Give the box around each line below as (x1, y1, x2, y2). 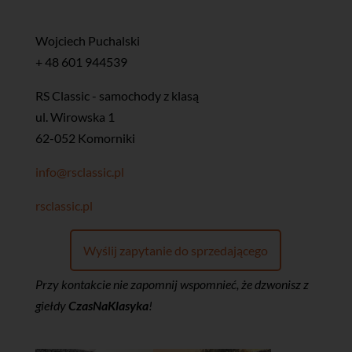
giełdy (35, 298, 68, 313)
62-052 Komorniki (35, 130, 135, 146)
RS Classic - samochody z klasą (35, 88, 199, 104)
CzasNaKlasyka (68, 298, 148, 313)
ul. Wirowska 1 (35, 109, 115, 125)
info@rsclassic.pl (35, 164, 124, 180)
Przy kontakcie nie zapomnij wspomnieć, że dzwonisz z (35, 277, 309, 292)
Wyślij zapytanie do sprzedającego (83, 243, 269, 258)
